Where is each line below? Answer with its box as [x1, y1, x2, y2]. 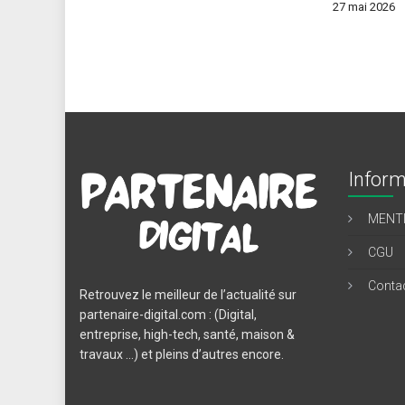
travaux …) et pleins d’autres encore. [80, 346, 285, 362]
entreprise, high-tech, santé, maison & [80, 326, 296, 342]
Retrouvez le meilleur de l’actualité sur [80, 287, 297, 302]
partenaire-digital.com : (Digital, [80, 306, 258, 322]
